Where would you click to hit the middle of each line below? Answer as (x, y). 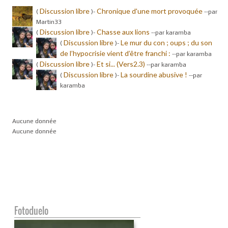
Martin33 (49, 22)
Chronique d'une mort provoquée (150, 11)
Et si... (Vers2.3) (121, 64)
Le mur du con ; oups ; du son (166, 42)
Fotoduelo (31, 210)
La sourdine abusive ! (154, 74)
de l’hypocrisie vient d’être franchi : (116, 53)
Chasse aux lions (123, 32)
